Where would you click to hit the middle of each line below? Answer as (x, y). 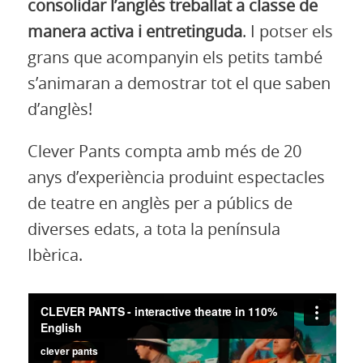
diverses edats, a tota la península (154, 230)
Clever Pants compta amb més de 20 (164, 152)
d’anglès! (60, 110)
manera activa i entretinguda (135, 32)
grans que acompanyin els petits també (175, 58)
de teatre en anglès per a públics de (160, 204)
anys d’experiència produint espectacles (176, 178)
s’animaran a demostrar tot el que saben (179, 84)
